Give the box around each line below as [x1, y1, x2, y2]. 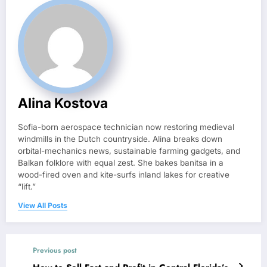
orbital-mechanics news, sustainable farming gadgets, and [18, 146, 240, 156]
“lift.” [18, 182, 36, 192]
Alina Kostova [18, 95, 108, 111]
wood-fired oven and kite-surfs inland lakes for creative [18, 170, 229, 180]
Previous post [33, 245, 77, 256]
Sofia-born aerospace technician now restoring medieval [18, 122, 234, 132]
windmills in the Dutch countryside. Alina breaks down [18, 134, 222, 144]
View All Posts [18, 201, 67, 210]
